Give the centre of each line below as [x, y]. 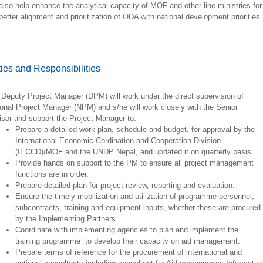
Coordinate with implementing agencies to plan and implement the [127, 230]
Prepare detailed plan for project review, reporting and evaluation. [125, 185]
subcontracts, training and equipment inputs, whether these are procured [138, 208]
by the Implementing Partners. [66, 219]
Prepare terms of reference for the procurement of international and [128, 252]
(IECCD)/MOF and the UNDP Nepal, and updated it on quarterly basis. [134, 152]
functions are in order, [52, 174]
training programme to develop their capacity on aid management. [127, 241]
